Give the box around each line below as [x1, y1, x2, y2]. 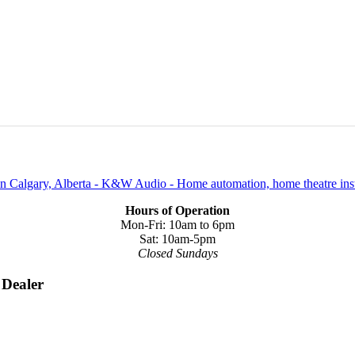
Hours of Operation [125, 204, 230, 218]
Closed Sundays [137, 246, 218, 261]
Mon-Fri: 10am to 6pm [120, 218, 235, 232]
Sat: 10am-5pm [139, 232, 216, 246]
